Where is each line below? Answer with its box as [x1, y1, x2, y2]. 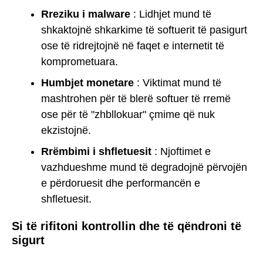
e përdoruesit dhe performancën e [41, 177, 200, 189]
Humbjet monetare [41, 76, 134, 89]
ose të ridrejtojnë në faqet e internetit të [41, 39, 224, 52]
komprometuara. [41, 55, 118, 68]
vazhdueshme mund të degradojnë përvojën [41, 161, 247, 173]
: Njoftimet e [151, 145, 211, 157]
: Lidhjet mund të [130, 8, 211, 20]
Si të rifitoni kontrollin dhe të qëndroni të [12, 219, 241, 232]
